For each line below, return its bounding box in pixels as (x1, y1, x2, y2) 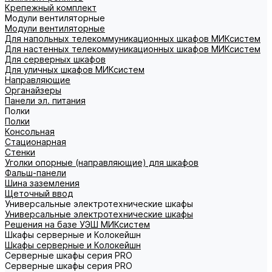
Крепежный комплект (5, 2, 97, 13)
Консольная (5, 126, 55, 137)
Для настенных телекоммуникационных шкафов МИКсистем (5, 44, 260, 54)
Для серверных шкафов (5, 54, 106, 64)
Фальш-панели (5, 168, 66, 178)
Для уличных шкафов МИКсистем (5, 64, 144, 75)
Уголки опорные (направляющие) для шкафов (5, 157, 199, 168)
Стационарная (5, 137, 66, 147)
